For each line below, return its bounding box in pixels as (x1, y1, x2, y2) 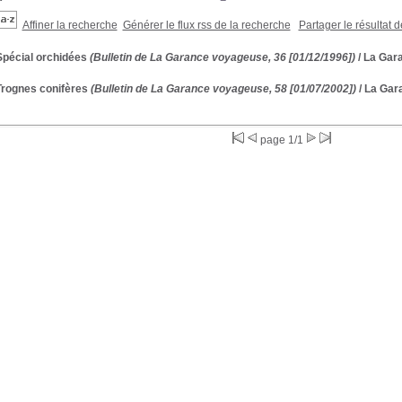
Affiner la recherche (22, 19, 118, 31)
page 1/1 (258, 134, 306, 146)
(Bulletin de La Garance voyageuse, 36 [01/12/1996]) (86, 51, 355, 64)
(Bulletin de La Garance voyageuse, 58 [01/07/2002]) (87, 83, 356, 95)
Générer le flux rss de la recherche (122, 19, 291, 31)
